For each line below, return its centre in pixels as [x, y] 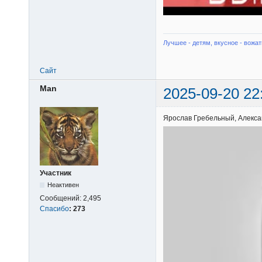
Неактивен [63, 185]
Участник [56, 173]
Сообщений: [61, 199]
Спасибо [54, 209]
